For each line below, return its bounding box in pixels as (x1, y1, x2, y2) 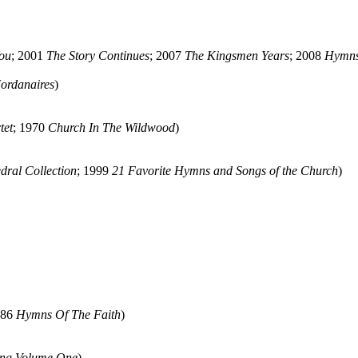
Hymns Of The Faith (16, 308, 121, 321)
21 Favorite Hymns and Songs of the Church (112, 164, 338, 177)
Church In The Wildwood (48, 121, 175, 134)
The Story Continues (46, 49, 149, 62)
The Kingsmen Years (185, 49, 289, 62)
